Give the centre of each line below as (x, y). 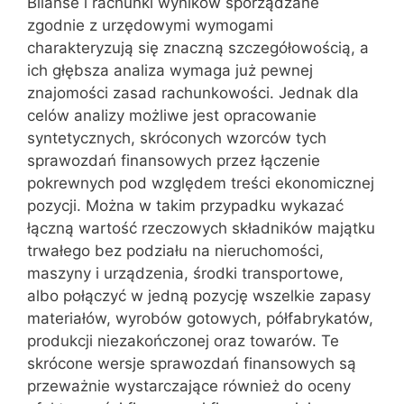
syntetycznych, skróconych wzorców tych (177, 138)
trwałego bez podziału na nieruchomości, (175, 250)
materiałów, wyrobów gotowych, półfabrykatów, (200, 318)
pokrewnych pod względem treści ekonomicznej (201, 183)
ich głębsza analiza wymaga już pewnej (170, 70)
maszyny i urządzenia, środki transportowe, (185, 273)
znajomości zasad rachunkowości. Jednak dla (193, 92)
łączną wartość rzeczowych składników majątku (201, 228)
